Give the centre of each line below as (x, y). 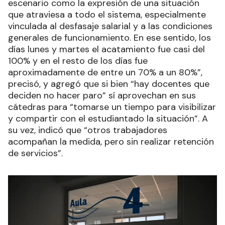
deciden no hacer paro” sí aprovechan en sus (102, 96)
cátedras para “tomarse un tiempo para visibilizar (112, 107)
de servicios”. (37, 153)
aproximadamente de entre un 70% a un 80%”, (105, 73)
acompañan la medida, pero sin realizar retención (111, 142)
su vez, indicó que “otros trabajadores (88, 130)
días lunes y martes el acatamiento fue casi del (106, 49)
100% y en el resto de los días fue (78, 61)
